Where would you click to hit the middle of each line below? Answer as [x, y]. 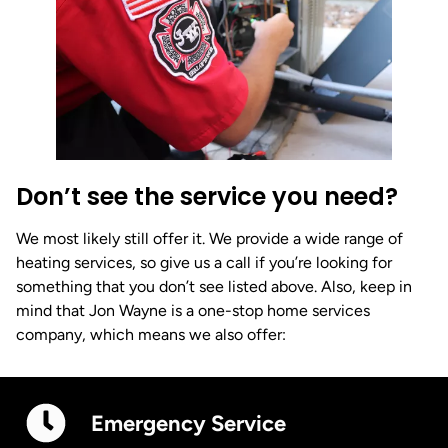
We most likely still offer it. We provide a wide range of [209, 238]
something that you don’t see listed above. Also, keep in [214, 286]
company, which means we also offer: [151, 334]
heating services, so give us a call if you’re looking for [204, 262]
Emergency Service [188, 423]
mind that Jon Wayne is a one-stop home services [193, 310]
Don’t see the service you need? [207, 196]
